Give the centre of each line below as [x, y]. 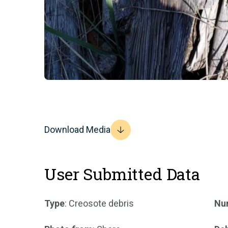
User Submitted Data [122, 174]
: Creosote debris [99, 203]
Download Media [77, 129]
